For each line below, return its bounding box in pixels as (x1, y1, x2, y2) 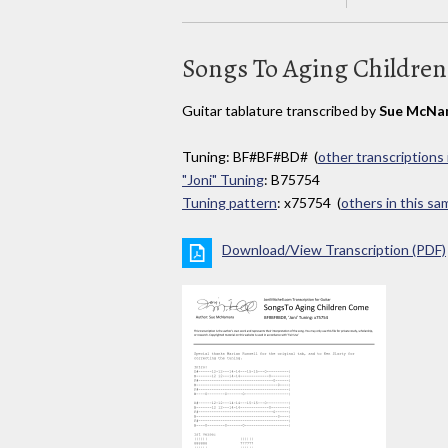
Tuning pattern (182, 194, 277, 212)
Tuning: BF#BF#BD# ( (182, 148, 318, 166)
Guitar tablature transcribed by (182, 101, 379, 119)
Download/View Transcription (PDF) (222, 241, 446, 259)
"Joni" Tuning (182, 171, 264, 189)
